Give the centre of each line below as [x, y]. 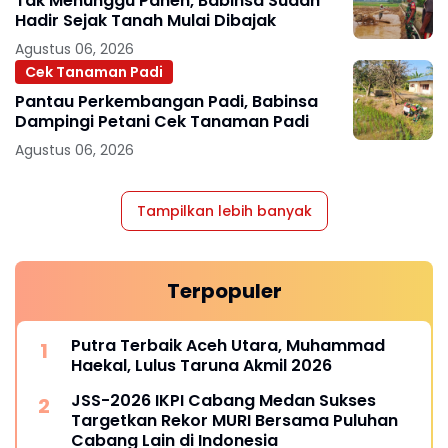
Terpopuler [224, 291]
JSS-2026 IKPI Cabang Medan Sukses [223, 400]
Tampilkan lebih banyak [224, 211]
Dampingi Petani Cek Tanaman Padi [162, 121]
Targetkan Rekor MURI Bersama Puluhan [234, 420]
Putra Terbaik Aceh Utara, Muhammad [228, 345]
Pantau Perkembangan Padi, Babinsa [166, 101]
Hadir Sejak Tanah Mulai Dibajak [145, 20]
